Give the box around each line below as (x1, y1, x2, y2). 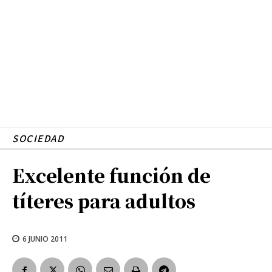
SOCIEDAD (12, 131, 64, 144)
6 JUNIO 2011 (22, 233, 67, 244)
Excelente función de (12, 161, 211, 188)
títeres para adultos (12, 186, 195, 214)
